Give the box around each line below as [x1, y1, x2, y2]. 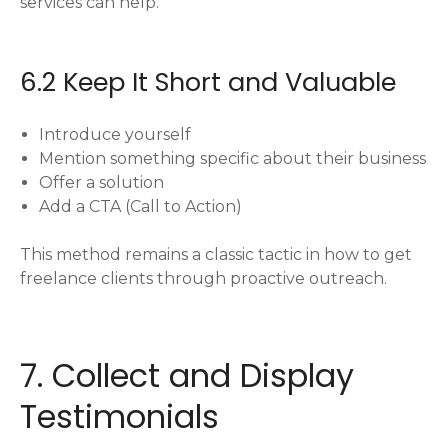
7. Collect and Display [20, 353, 354, 399]
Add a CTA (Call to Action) [39, 197, 243, 217]
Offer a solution [39, 173, 165, 193]
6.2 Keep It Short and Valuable [20, 64, 396, 101]
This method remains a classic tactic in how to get [20, 245, 412, 265]
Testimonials [20, 394, 219, 440]
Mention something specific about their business [39, 149, 427, 169]
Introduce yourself [39, 125, 192, 145]
